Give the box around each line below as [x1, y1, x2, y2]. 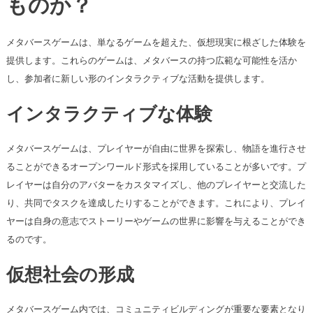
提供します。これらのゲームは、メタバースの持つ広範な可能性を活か [6, 54, 297, 68]
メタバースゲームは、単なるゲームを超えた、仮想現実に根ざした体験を [6, 36, 306, 50]
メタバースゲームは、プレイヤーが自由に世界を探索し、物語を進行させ [6, 142, 306, 156]
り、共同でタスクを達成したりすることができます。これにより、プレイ [6, 196, 306, 210]
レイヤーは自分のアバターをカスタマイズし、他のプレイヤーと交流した [6, 178, 306, 192]
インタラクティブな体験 [6, 106, 212, 126]
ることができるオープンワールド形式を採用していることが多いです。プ [6, 160, 306, 174]
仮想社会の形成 [6, 267, 134, 286]
